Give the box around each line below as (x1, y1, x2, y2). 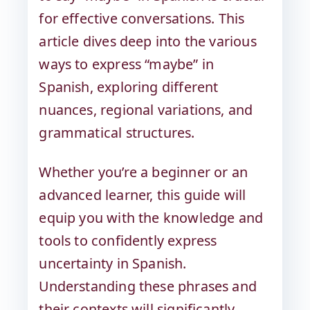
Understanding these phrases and (39, 276, 257, 295)
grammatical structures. (39, 122, 195, 142)
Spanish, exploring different (39, 77, 219, 96)
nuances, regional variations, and (39, 100, 253, 119)
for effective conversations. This (39, 8, 245, 28)
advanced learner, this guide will (39, 185, 246, 204)
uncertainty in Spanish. (39, 253, 187, 273)
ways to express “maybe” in (39, 54, 215, 73)
